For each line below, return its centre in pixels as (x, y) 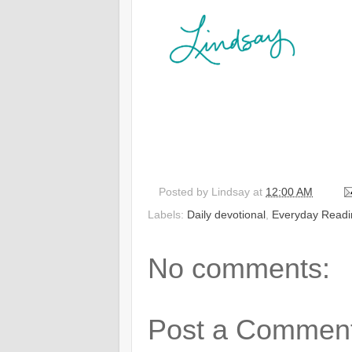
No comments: (239, 268)
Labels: (167, 214)
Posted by (185, 191)
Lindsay (231, 191)
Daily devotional (226, 214)
